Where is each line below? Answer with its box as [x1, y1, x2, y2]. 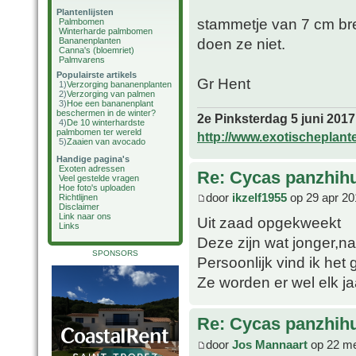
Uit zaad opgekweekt [197, 214, 341, 232]
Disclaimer [59, 202, 99, 211]
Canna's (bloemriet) [59, 45, 134, 55]
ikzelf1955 [232, 191, 287, 205]
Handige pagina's [56, 154, 130, 164]
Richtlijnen [59, 192, 98, 202]
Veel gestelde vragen [59, 173, 139, 183]
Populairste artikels [56, 70, 137, 79]
